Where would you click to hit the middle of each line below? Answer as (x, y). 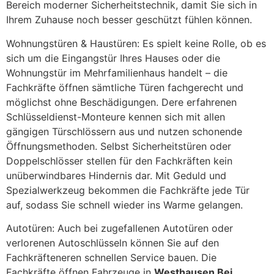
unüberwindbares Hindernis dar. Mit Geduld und (116, 175)
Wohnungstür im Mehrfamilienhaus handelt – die (117, 72)
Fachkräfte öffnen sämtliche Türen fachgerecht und (125, 87)
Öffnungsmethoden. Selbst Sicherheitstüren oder (119, 146)
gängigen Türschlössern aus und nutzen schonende (124, 131)
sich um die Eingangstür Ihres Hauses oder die (113, 58)
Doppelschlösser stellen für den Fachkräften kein (119, 161)
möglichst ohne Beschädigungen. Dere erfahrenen (121, 102)
